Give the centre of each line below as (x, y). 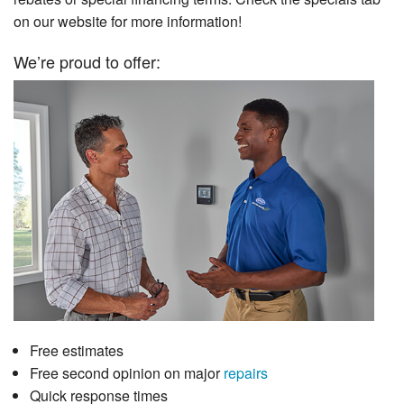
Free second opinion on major (126, 372)
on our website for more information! (128, 21)
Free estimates (76, 350)
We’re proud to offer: (87, 61)
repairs (245, 372)
